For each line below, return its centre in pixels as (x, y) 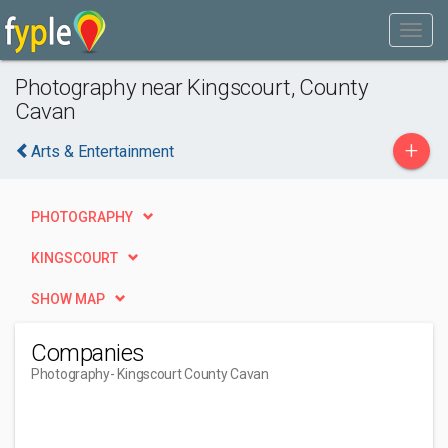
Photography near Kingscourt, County (192, 87)
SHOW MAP (68, 299)
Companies (88, 353)
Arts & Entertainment (102, 151)
